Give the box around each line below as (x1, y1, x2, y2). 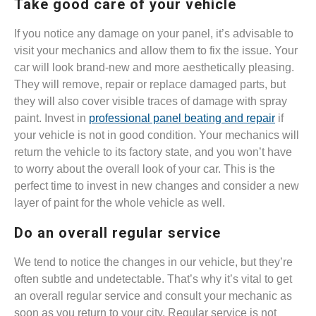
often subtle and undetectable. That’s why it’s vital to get (14, 273, 292, 286)
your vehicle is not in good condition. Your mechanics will (14, 129, 299, 142)
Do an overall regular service (14, 224, 221, 242)
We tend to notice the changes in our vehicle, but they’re (14, 256, 293, 269)
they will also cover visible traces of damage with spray (14, 95, 287, 108)
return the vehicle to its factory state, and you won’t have (14, 146, 292, 159)
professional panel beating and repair (89, 112, 275, 125)
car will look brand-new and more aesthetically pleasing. (14, 61, 294, 74)
